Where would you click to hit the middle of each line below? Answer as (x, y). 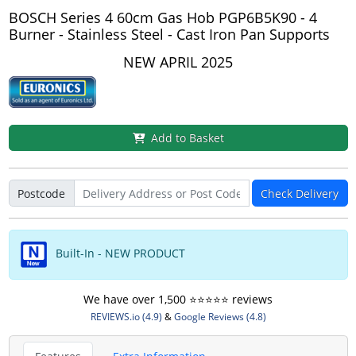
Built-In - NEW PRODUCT (118, 253)
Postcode (41, 193)
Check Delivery (300, 193)
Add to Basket (187, 138)
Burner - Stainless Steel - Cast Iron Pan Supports (169, 34)
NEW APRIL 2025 (178, 62)
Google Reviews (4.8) (220, 316)
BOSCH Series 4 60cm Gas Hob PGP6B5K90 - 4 (163, 17)
